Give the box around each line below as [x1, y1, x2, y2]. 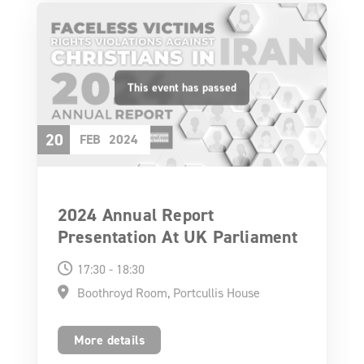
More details [73, 331, 145, 349]
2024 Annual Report [57, 202, 214, 227]
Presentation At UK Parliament [57, 224, 298, 249]
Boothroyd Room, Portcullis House [76, 284, 260, 301]
